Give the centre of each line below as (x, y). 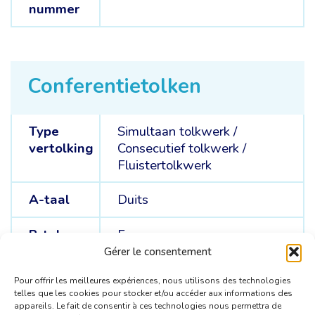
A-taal (49, 200)
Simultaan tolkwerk (173, 131)
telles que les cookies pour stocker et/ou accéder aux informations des (153, 293)
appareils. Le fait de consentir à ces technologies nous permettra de (148, 306)
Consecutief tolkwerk (178, 148)
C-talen (52, 270)
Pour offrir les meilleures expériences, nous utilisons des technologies (153, 281)
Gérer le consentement (157, 252)
